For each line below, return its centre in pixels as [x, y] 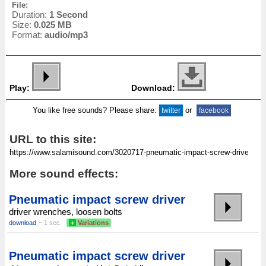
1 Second [69, 15]
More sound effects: [64, 174]
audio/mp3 [66, 35]
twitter [171, 111]
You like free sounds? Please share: [96, 110]
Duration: [31, 15]
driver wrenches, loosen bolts [66, 212]
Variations [93, 223]
